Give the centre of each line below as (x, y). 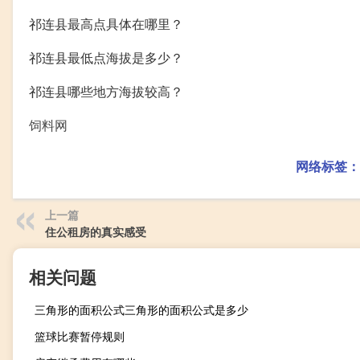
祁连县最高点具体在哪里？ (106, 24)
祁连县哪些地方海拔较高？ (106, 91)
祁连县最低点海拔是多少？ (106, 57)
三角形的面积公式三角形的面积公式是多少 (141, 309)
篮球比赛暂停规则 (80, 336)
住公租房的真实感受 (96, 231)
